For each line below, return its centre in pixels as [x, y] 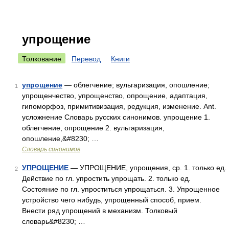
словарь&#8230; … [54, 221]
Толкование [42, 59]
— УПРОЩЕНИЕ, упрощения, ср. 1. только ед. [147, 168]
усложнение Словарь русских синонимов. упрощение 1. [116, 117]
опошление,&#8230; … [60, 139]
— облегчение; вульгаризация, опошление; [136, 85]
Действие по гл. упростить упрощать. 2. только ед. [106, 178]
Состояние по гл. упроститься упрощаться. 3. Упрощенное [121, 189]
